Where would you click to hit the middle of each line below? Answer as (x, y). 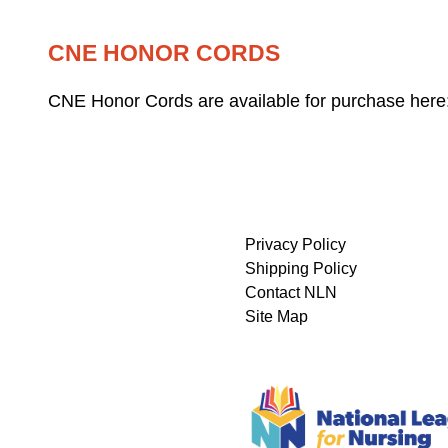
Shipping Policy (301, 268)
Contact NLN (291, 292)
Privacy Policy (296, 244)
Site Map (277, 316)
